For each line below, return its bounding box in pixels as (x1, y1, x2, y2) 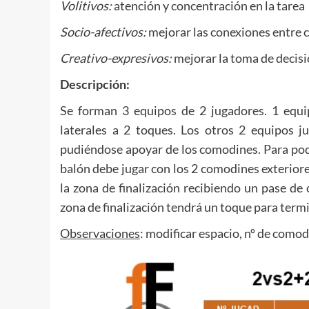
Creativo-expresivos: (60, 50, 172, 66)
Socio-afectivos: (60, 24, 146, 40)
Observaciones (60, 226, 140, 241)
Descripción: (60, 77, 130, 92)
